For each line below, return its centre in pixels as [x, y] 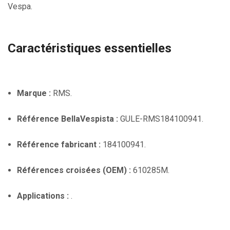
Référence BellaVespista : [67, 119]
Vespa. [20, 6]
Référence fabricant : [59, 144]
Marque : [34, 93]
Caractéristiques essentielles [90, 48]
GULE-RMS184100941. [160, 119]
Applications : [43, 196]
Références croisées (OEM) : [74, 170]
